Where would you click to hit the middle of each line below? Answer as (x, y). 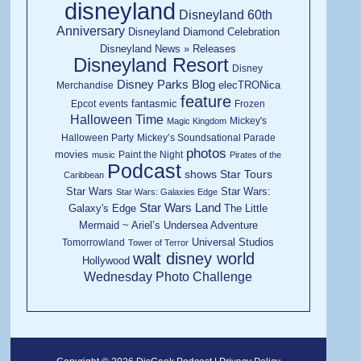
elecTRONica (249, 85)
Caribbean (84, 175)
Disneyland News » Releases (168, 49)
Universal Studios (233, 243)
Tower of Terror (159, 243)
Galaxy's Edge (103, 209)
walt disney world (193, 259)
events (114, 104)
